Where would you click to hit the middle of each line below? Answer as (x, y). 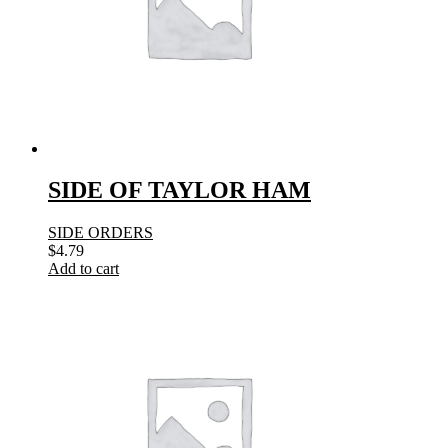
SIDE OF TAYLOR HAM (179, 190)
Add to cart (83, 269)
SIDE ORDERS (100, 233)
